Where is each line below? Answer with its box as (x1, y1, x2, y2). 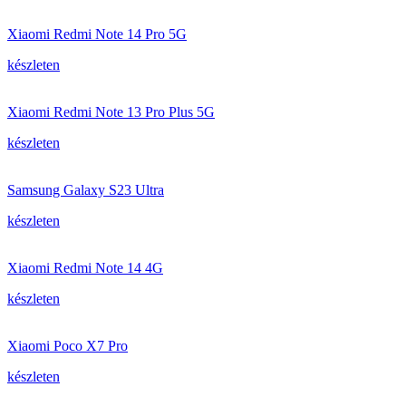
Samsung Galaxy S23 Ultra (7, 182, 164, 198)
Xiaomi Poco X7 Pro (7, 338, 128, 353)
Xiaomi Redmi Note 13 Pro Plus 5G (7, 104, 215, 120)
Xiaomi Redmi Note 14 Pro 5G (7, 26, 187, 42)
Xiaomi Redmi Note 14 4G (7, 260, 163, 275)
